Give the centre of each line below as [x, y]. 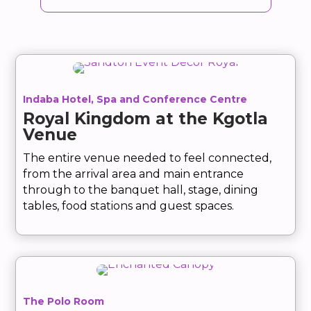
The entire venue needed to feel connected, [148, 158]
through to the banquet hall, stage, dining [141, 190]
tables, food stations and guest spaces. [129, 206]
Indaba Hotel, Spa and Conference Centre [135, 100]
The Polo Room [64, 302]
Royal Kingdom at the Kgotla [146, 119]
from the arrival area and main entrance [134, 174]
